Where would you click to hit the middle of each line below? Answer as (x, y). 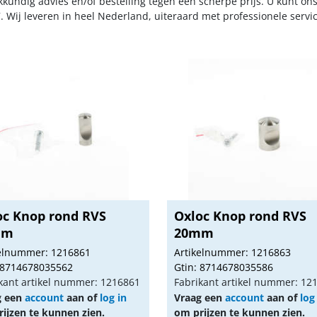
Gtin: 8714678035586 (224, 267)
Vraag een (200, 298)
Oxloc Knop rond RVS (241, 216)
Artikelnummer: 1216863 (233, 252)
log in (113, 298)
